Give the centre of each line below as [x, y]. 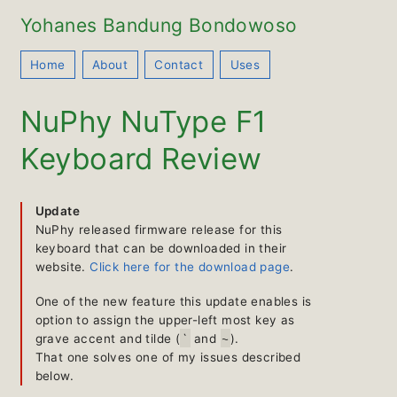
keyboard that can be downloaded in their [161, 248]
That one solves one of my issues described [168, 357]
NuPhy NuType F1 [143, 122]
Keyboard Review [141, 159]
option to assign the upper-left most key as [165, 319]
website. [62, 266]
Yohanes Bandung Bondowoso [159, 25]
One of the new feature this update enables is [173, 301]
